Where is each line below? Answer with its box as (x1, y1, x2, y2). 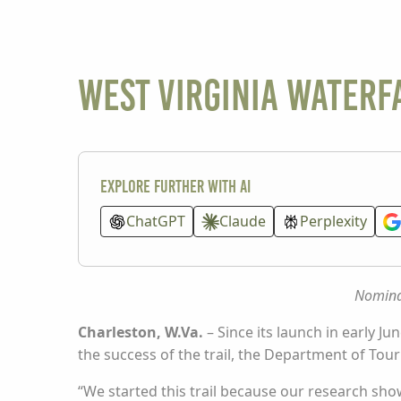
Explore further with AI (100, 176, 251, 196)
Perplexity (300, 211, 367, 231)
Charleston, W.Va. (78, 322, 203, 342)
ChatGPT (126, 211, 185, 231)
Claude (219, 211, 266, 231)
